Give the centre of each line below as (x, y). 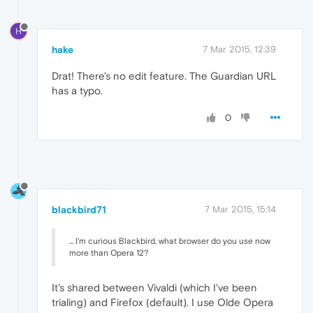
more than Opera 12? (109, 253)
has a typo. (77, 91)
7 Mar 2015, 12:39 (239, 50)
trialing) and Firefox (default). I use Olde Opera (162, 303)
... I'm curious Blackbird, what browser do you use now (170, 241)
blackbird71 (79, 210)
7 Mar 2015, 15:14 (240, 210)
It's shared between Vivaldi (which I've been (154, 288)
